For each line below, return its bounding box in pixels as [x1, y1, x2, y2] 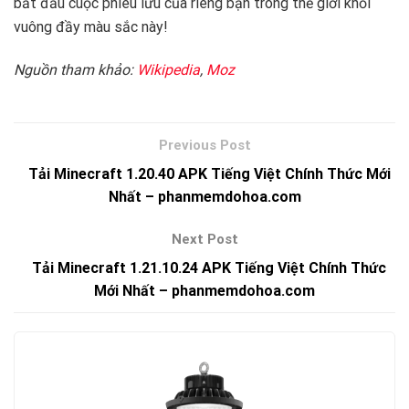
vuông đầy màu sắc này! [14, 17, 168, 36]
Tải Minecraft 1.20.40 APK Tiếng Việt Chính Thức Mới [27, 164, 391, 183]
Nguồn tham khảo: [14, 60, 137, 79]
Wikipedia [137, 60, 200, 79]
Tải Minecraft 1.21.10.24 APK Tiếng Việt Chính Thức [32, 258, 386, 277]
